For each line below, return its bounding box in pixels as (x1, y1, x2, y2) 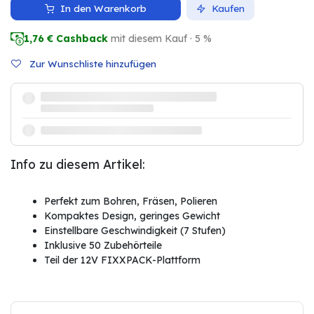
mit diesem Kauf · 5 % (111, 32, 212, 45)
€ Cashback (44, 32, 108, 45)
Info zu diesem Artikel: (11, 156, 145, 172)
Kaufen (208, 2, 245, 15)
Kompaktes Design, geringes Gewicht (44, 209, 220, 222)
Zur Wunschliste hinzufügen (29, 57, 156, 70)
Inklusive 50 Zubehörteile (44, 238, 162, 252)
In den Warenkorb (57, 2, 146, 15)
